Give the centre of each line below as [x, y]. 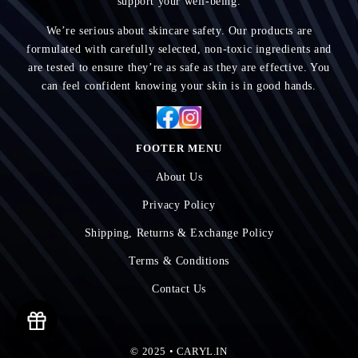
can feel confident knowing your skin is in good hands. [179, 86]
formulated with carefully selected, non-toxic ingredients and [179, 50]
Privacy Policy [179, 205]
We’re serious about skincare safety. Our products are [179, 31]
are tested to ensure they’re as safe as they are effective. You [179, 68]
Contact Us [179, 289]
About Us [179, 177]
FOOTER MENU [179, 149]
